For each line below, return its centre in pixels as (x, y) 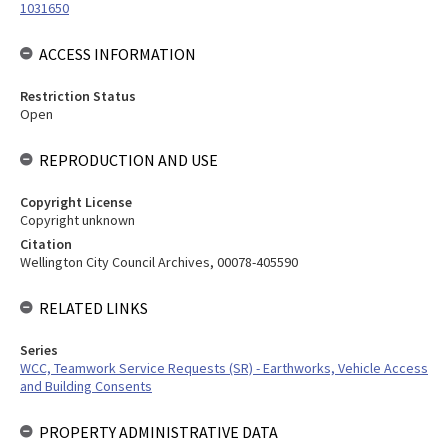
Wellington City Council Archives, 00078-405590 (159, 262)
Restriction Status (78, 96)
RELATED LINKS (93, 308)
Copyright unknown (77, 220)
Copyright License (76, 202)
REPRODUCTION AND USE (128, 160)
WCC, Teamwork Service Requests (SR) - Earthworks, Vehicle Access (224, 368)
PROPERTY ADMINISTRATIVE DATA (158, 432)
